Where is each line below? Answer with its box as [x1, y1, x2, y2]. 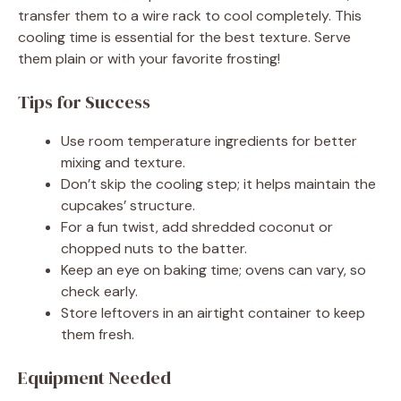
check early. [61, 281, 138, 301]
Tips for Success [18, 89, 150, 115]
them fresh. [61, 324, 134, 344]
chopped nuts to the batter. [61, 238, 247, 258]
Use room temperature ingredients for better [61, 131, 357, 150]
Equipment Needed [18, 364, 171, 390]
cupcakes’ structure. [61, 195, 195, 215]
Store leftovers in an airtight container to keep [61, 303, 365, 322]
